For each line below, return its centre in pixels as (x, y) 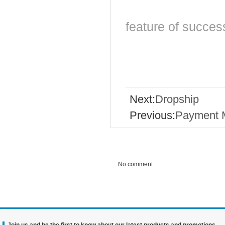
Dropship (177, 99)
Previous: (152, 116)
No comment (135, 164)
